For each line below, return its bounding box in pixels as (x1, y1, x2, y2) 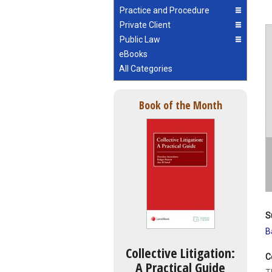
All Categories (119, 64, 172, 74)
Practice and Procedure (120, 5, 209, 16)
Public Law (120, 35, 160, 45)
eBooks (119, 49, 148, 59)
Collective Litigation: (126, 243, 235, 262)
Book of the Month (138, 97, 222, 112)
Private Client (120, 20, 171, 30)
